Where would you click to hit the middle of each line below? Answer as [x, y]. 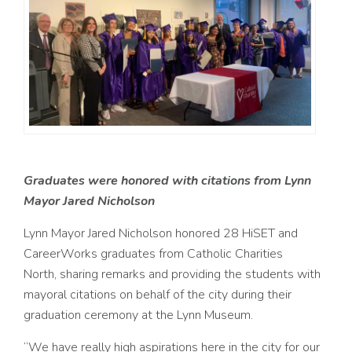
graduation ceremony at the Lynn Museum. [138, 315]
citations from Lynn [256, 181]
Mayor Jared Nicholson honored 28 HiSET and [174, 234]
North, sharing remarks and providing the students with [172, 275]
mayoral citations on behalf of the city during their [158, 295]
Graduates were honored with [112, 181]
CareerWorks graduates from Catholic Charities [153, 254]
